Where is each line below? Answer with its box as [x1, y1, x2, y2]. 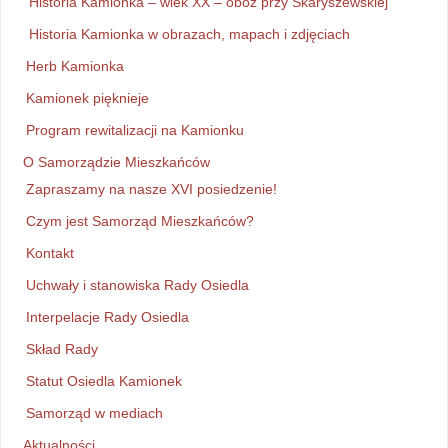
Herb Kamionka [25, 58, 124, 75]
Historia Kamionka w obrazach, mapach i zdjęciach [28, 26, 350, 43]
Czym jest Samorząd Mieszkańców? [25, 213, 254, 230]
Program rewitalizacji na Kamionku [25, 122, 244, 139]
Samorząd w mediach [25, 405, 163, 422]
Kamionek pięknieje [25, 90, 149, 107]
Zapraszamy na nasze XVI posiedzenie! [25, 181, 277, 198]
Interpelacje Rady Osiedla [25, 309, 189, 326]
